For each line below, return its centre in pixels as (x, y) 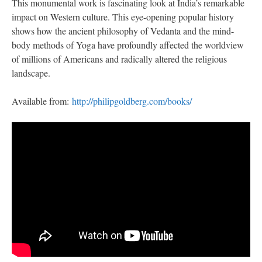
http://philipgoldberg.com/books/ (132, 101)
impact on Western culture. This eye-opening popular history (123, 16)
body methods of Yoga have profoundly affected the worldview (128, 44)
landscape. (31, 73)
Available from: (42, 101)
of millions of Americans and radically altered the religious (119, 58)
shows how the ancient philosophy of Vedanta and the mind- (123, 30)
